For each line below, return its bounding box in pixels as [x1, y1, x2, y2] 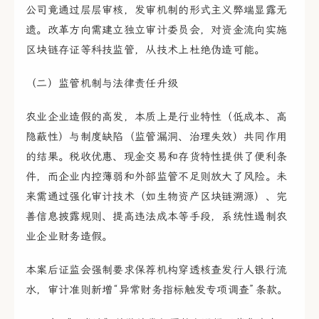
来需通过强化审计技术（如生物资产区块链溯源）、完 [26, 190, 288, 204]
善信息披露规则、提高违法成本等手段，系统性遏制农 [26, 210, 288, 224]
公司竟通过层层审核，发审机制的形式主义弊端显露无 [26, 3, 288, 16]
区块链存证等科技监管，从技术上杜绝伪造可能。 [26, 43, 266, 56]
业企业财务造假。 [26, 230, 113, 244]
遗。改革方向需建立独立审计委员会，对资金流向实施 [26, 23, 288, 36]
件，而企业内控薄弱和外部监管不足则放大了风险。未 [26, 170, 288, 184]
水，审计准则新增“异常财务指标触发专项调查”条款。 [26, 283, 288, 297]
